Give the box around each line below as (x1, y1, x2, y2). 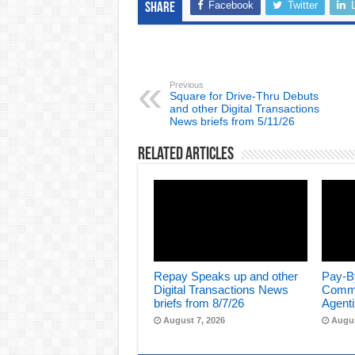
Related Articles (137, 145, 234, 164)
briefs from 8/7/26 (153, 296, 244, 311)
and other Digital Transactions (169, 101, 319, 115)
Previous (169, 79, 204, 90)
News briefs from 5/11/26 (169, 114, 295, 128)
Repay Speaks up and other (153, 269, 298, 284)
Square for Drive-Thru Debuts (169, 89, 319, 102)
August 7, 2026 (162, 315, 225, 326)
